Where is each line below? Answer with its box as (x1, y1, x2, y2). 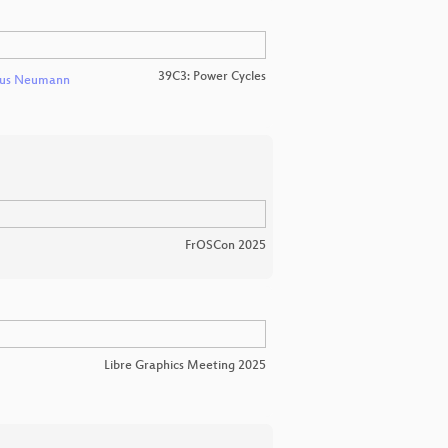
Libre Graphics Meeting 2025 (104, 359, 266, 374)
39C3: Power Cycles (158, 69, 266, 84)
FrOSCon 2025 (185, 238, 266, 253)
